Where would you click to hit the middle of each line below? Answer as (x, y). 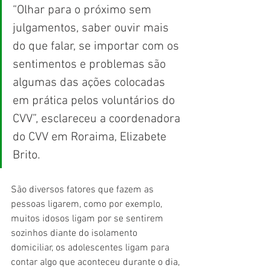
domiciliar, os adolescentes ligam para (91, 248)
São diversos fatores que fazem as (83, 190)
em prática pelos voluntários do (95, 101)
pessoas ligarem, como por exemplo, (88, 204)
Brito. (26, 155)
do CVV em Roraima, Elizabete (91, 137)
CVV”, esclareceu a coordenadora (98, 119)
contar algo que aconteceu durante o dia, (96, 262)
